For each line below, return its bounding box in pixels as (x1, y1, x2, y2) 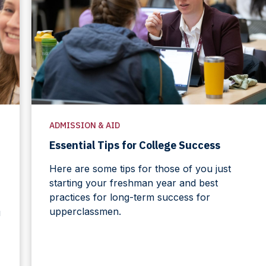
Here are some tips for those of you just (49, 162, 231, 175)
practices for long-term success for (49, 191, 210, 203)
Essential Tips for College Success (49, 138, 220, 152)
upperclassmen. (49, 205, 121, 217)
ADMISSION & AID (49, 119, 120, 131)
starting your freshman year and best (49, 176, 218, 189)
